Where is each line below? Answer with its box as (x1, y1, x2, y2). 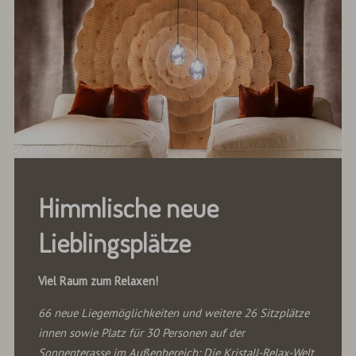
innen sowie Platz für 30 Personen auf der (37, 325, 245, 341)
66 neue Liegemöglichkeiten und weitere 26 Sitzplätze (37, 305, 309, 321)
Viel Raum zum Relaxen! (37, 273, 158, 289)
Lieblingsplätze (37, 224, 196, 259)
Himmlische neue (37, 189, 219, 224)
